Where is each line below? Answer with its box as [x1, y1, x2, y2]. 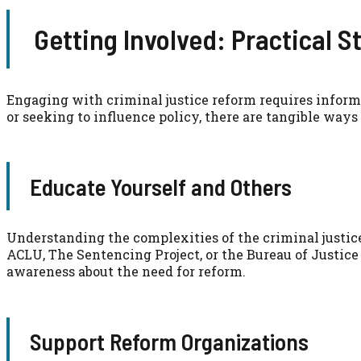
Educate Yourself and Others [29, 172, 292, 201]
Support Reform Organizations [29, 327, 309, 356]
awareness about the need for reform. [6, 263, 246, 280]
